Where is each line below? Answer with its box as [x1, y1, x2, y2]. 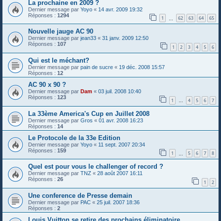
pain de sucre [80, 64, 113, 70]
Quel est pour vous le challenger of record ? [28, 163, 163, 171]
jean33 [80, 35, 96, 41]
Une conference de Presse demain [28, 191, 132, 199]
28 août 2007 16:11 [97, 170, 143, 177]
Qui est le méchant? [28, 56, 89, 64]
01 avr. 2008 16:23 [99, 117, 143, 123]
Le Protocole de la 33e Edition [28, 134, 120, 142]
